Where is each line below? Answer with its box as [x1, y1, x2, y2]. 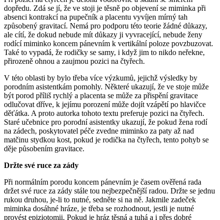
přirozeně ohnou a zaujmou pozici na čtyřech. [4, 56, 145, 65]
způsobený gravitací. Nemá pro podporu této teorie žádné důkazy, [4, 21, 207, 30]
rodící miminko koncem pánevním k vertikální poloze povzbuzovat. [4, 39, 213, 48]
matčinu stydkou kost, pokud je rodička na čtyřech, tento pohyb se [4, 135, 209, 144]
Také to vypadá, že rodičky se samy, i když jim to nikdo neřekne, [4, 48, 205, 56]
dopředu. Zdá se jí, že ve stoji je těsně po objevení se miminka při [4, 3, 206, 12]
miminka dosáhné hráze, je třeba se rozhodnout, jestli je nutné [4, 204, 194, 213]
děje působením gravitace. [4, 144, 84, 153]
